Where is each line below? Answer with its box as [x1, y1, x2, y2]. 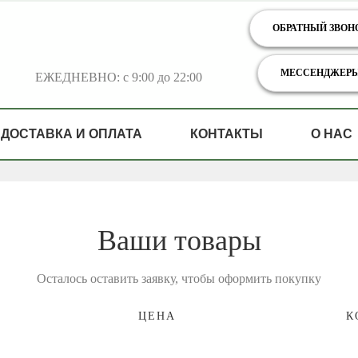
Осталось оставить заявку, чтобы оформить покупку [6, 270, 352, 287]
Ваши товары [81, 221, 277, 260]
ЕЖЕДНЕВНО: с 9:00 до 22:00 [30, 70, 207, 85]
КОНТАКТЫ [189, 127, 263, 141]
